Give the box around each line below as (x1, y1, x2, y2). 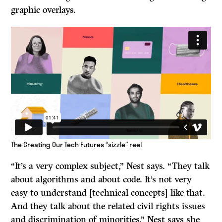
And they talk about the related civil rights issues (11, 200, 206, 212)
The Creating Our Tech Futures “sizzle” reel (11, 139, 142, 150)
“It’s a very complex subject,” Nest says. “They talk (11, 160, 210, 171)
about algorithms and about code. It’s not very (11, 173, 192, 185)
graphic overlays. (11, 4, 76, 15)
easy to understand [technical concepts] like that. (11, 187, 206, 198)
